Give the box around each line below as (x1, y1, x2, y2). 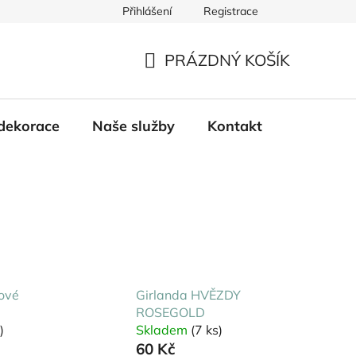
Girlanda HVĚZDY (135, 286, 241, 303)
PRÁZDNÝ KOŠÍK (164, 50, 290, 71)
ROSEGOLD (135, 304, 205, 320)
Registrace (203, 4, 258, 18)
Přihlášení (122, 4, 172, 18)
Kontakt (207, 116, 262, 135)
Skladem (135, 321, 191, 338)
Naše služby (92, 116, 175, 135)
